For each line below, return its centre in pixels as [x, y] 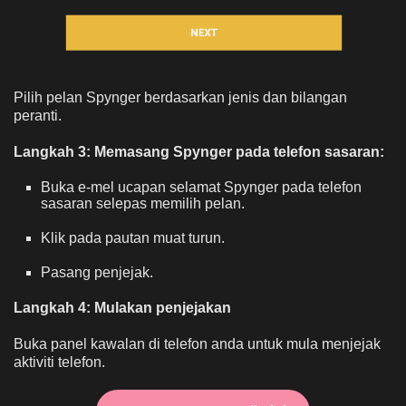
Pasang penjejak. [97, 273]
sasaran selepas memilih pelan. [143, 204]
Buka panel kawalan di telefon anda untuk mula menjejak [197, 344]
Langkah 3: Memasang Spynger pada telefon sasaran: [199, 152]
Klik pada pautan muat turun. [133, 238]
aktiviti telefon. [59, 362]
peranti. [38, 116]
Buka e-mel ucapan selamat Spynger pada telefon [201, 188]
